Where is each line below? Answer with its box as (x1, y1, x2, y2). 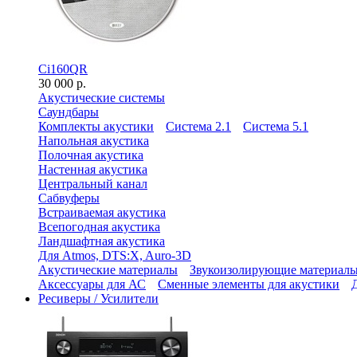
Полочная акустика (38, 148, 143, 162)
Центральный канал (38, 177, 147, 190)
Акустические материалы (38, 263, 178, 277)
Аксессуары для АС (38, 277, 146, 291)
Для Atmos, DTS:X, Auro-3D (38, 249, 191, 262)
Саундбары (38, 105, 99, 119)
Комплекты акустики (38, 120, 154, 133)
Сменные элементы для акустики (158, 277, 339, 291)
